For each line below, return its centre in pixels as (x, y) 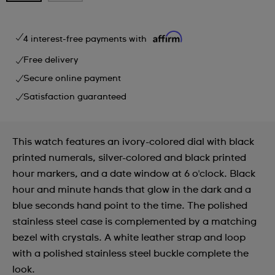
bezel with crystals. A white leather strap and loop (129, 237)
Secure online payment (72, 78)
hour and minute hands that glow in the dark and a (132, 189)
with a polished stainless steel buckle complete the (130, 253)
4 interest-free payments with (86, 39)
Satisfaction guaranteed (75, 97)
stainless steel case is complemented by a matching (134, 221)
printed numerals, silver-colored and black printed (129, 157)
